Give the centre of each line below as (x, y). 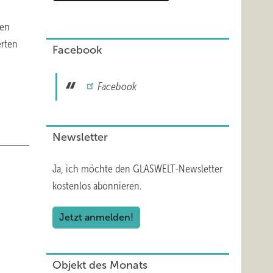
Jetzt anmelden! (96, 217)
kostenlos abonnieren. (97, 186)
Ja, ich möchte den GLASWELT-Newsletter (137, 169)
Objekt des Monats (100, 265)
